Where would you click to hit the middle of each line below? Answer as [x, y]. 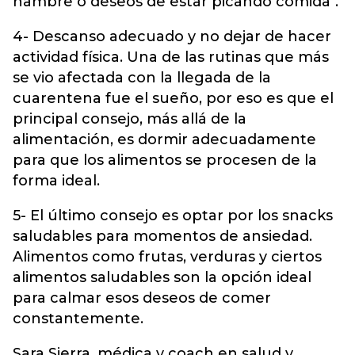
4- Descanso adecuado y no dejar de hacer [172, 36]
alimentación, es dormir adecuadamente [164, 139]
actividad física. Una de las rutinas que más [171, 57]
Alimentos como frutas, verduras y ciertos [167, 257]
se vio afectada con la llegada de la [142, 78]
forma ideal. [56, 181]
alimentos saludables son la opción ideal [162, 277]
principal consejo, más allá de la [130, 119]
